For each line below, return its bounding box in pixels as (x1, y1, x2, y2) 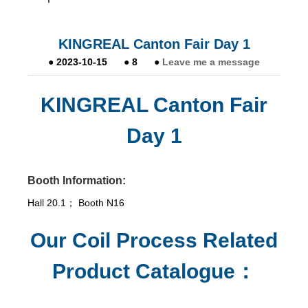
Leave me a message (162, 56, 260, 67)
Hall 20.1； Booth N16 (27, 197, 124, 208)
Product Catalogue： (52, 259, 256, 283)
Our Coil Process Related (30, 228, 278, 252)
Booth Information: (27, 174, 129, 186)
